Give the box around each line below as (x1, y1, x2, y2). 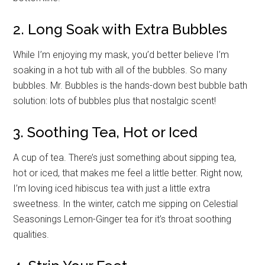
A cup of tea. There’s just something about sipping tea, (13, 151, 237, 163)
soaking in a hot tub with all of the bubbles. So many (13, 64, 228, 76)
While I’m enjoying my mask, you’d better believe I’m (13, 49, 230, 60)
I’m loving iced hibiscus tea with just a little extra (13, 182, 211, 194)
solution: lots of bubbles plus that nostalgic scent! (13, 95, 216, 106)
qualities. (13, 228, 50, 240)
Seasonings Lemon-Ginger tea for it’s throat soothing (13, 213, 232, 225)
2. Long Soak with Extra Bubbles (13, 20, 228, 38)
